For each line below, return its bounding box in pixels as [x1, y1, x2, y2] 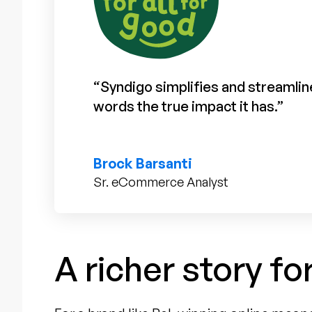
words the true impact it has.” [93, 97, 284, 115]
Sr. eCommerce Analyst [93, 173, 229, 189]
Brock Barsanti [93, 154, 193, 172]
